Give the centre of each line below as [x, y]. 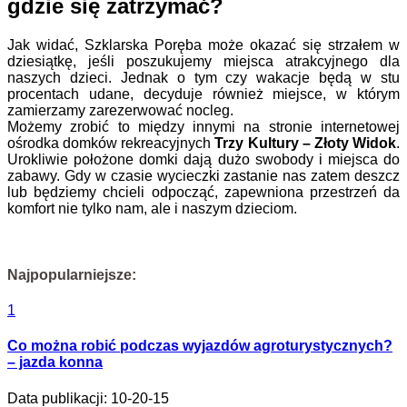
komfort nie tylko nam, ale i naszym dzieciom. [152, 208]
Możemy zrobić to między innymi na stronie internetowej [203, 126]
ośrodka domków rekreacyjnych [111, 143]
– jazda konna [55, 362]
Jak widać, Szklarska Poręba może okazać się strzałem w [203, 45]
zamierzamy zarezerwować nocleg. [120, 110]
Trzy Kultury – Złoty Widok [306, 143]
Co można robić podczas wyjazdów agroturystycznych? [200, 346]
